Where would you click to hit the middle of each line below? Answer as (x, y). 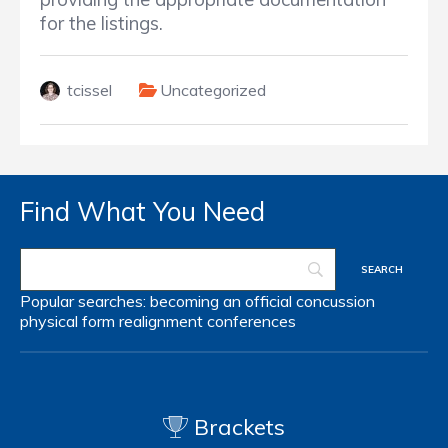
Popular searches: (85, 301)
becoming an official (221, 301)
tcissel (89, 90)
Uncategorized (213, 90)
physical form (67, 321)
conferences (251, 321)
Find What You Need (142, 212)
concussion (335, 301)
